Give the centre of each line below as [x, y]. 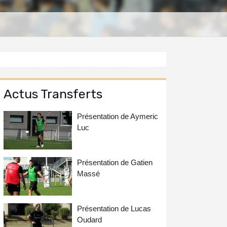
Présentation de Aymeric [118, 116]
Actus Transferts [53, 94]
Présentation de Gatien [115, 162]
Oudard [90, 219]
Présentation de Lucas [114, 208]
